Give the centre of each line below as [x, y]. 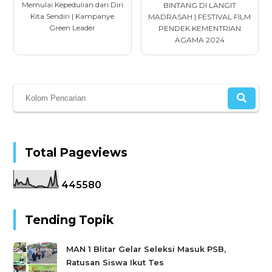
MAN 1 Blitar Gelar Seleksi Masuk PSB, [146, 249]
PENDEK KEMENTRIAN [199, 28]
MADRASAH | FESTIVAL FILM [200, 16]
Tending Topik [70, 220]
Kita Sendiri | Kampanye [73, 16]
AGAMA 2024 [199, 39]
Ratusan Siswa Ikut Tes [115, 262]
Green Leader [73, 27]
